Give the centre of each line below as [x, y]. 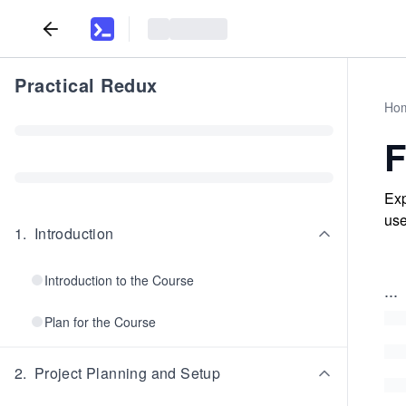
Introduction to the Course [119, 280]
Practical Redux [86, 85]
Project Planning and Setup [127, 373]
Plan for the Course [100, 322]
